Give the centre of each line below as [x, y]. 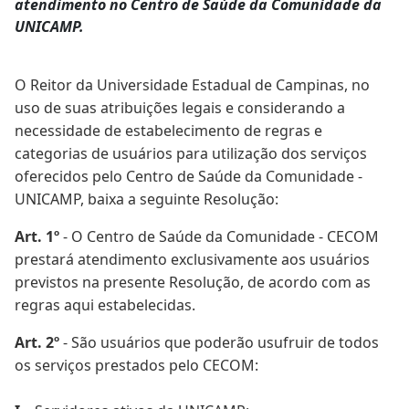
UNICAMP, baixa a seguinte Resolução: [147, 199]
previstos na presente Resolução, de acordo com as [193, 282]
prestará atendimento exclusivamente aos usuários [192, 259]
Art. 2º [37, 342]
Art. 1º [37, 236]
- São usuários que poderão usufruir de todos [219, 342]
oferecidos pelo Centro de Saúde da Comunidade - [189, 176]
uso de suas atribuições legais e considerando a [180, 108]
